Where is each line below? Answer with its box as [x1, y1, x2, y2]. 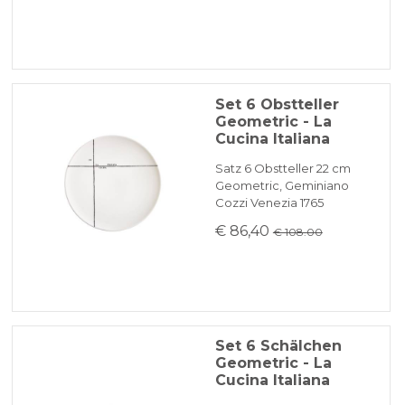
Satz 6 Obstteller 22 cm [214, 160, 351, 175]
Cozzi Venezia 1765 [214, 194, 324, 210]
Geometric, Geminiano [214, 177, 349, 193]
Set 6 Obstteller [214, 95, 339, 113]
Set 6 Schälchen [214, 337, 342, 355]
